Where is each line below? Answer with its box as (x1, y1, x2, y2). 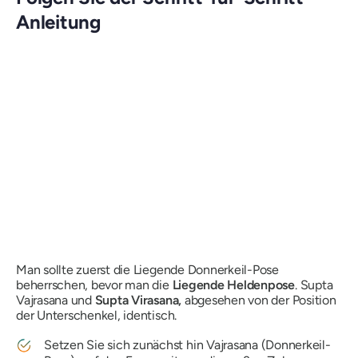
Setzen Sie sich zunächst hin (44, 337, 207, 352)
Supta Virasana (94, 292, 179, 308)
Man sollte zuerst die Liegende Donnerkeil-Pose (16, 262, 279, 277)
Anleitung (16, 10, 101, 34)
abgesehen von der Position (181, 292, 336, 308)
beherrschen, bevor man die (16, 277, 173, 292)
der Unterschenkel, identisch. (16, 308, 177, 323)
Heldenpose (227, 277, 295, 292)
